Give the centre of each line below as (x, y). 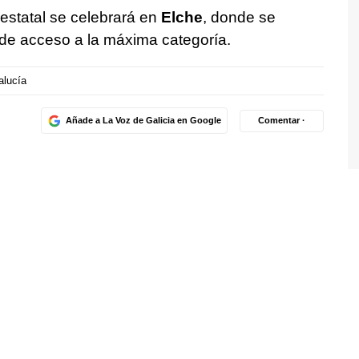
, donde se (239, 17)
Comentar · (282, 121)
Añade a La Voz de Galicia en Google (143, 121)
